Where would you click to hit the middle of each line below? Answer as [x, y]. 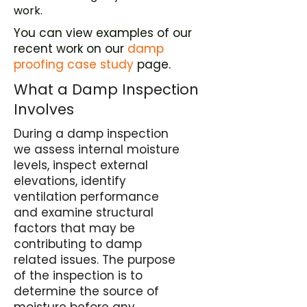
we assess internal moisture [97, 149]
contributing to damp [78, 244]
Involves [44, 109]
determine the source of [86, 291]
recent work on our [71, 49]
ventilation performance [86, 197]
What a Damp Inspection [106, 89]
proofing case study [74, 64]
